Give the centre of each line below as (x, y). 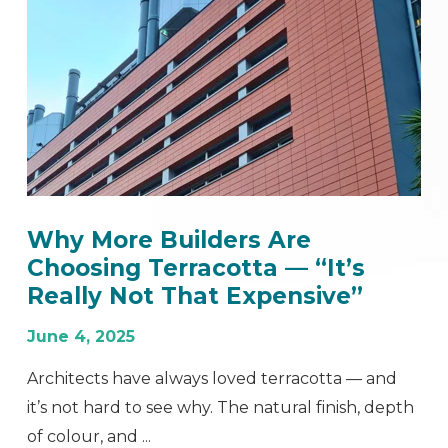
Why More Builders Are (169, 239)
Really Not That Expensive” (195, 295)
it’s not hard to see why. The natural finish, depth (221, 407)
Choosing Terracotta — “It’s (196, 267)
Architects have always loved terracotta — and (212, 378)
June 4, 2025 (81, 336)
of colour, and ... (89, 436)
